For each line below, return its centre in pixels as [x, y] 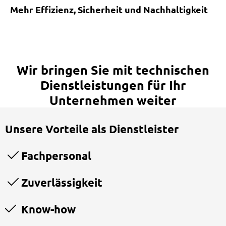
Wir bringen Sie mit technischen [113, 69]
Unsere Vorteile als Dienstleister [92, 129]
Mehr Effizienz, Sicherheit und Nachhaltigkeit [109, 9]
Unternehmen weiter [113, 100]
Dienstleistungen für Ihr [113, 84]
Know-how [46, 209]
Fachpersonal [55, 155]
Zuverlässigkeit [61, 182]
